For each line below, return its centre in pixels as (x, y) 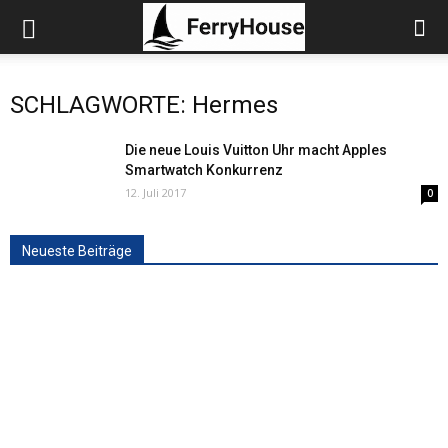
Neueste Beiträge (77, 251)
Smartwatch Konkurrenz (204, 170)
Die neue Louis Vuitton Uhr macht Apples (256, 150)
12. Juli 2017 (155, 192)
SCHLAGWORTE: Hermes (144, 105)
